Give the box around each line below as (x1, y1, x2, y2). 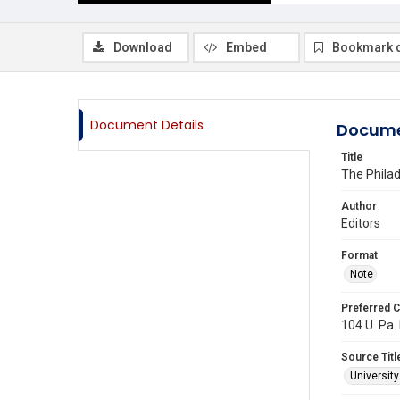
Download (113, 40, 172, 54)
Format (341, 249, 378, 262)
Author (341, 200, 377, 212)
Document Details (90, 116, 204, 134)
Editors (341, 216, 380, 230)
